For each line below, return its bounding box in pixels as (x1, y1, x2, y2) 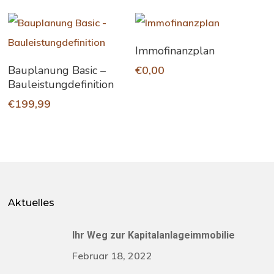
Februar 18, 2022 (72, 250, 153, 262)
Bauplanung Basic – (8, 63, 106, 78)
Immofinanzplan (135, 43, 215, 59)
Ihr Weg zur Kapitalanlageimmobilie (72, 229, 235, 242)
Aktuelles (8, 197, 55, 209)
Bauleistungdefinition (8, 77, 114, 92)
